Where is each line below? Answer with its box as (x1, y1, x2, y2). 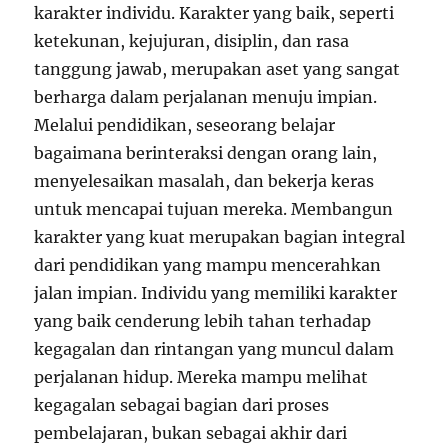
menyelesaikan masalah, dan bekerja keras (34, 171, 375, 192)
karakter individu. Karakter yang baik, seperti (34, 3, 395, 24)
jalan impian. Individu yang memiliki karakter (34, 283, 398, 304)
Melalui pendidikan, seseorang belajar (34, 115, 336, 136)
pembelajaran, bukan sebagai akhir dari (34, 423, 348, 444)
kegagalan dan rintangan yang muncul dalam (34, 339, 395, 360)
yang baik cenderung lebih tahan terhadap (34, 311, 372, 332)
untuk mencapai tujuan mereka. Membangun (34, 199, 394, 220)
